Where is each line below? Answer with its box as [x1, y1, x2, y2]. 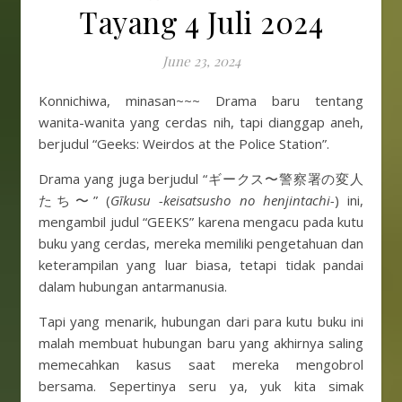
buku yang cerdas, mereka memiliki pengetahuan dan [39, 234, 363, 252]
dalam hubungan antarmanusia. [39, 277, 227, 295]
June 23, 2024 [162, 52, 240, 70]
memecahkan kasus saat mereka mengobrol [39, 355, 363, 373]
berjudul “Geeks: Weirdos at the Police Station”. [39, 135, 329, 153]
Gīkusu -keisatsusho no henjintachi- [110, 191, 335, 209]
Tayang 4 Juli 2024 [79, 2, 323, 41]
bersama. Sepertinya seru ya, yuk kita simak [39, 377, 363, 395]
